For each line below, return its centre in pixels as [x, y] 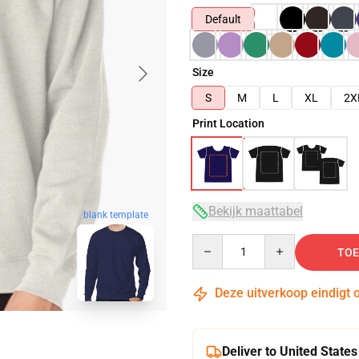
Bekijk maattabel [256, 211]
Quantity [214, 241]
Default [223, 19]
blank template [115, 215]
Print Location [228, 123]
